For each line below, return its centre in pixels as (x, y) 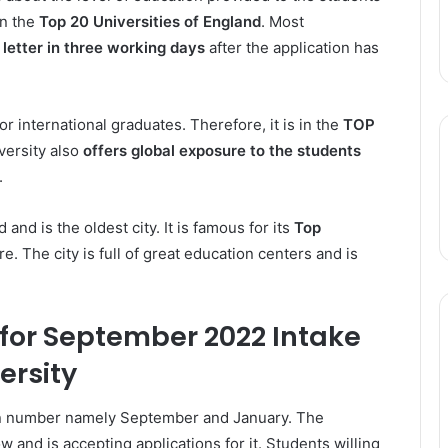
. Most (282, 21)
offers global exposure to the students (222, 150)
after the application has (292, 47)
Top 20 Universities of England (150, 21)
